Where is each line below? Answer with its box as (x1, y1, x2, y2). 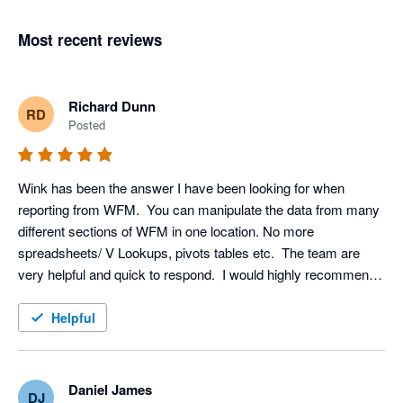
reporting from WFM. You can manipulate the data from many (18, 200, 380, 219)
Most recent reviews (18, 29, 162, 51)
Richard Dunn (68, 96, 156, 117)
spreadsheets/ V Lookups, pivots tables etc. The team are (18, 243, 360, 263)
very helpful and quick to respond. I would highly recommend (18, 264, 376, 284)
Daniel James (68, 380, 152, 400)
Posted (68, 116, 105, 134)
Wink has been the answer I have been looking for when (18, 178, 345, 198)
